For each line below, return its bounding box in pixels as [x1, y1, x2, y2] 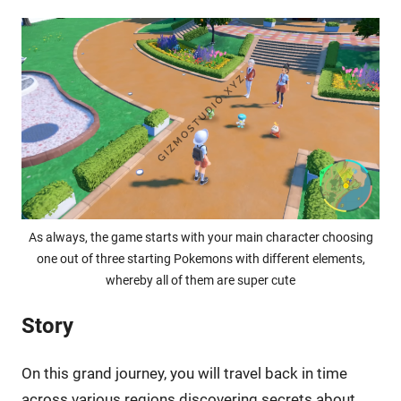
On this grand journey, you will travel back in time [21, 364, 347, 383]
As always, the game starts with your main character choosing [28, 230, 373, 245]
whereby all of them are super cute [106, 273, 295, 288]
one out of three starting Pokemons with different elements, [36, 252, 365, 267]
